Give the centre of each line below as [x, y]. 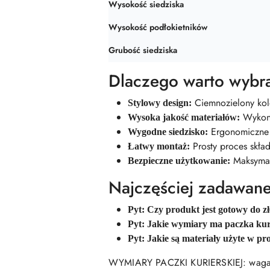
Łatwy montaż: [159, 146]
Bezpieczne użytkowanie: [179, 161]
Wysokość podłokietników [158, 27]
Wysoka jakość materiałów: [184, 117]
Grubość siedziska [143, 50]
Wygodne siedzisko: [168, 132]
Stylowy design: [160, 103]
